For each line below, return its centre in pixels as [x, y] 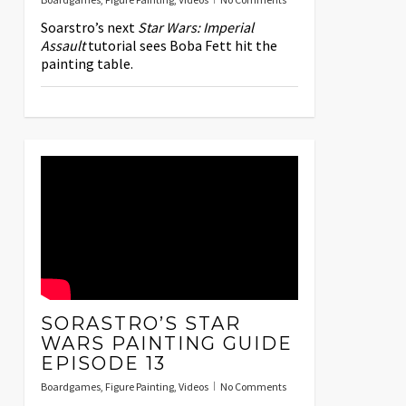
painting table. [87, 64]
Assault [63, 46]
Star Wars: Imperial [195, 28]
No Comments [253, 387]
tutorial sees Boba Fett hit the [181, 46]
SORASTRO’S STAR [140, 324]
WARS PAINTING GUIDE [166, 344]
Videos [193, 387]
